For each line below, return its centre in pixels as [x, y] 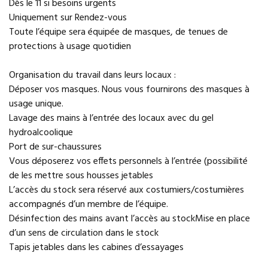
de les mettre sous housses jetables [81, 176]
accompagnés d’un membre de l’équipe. [89, 205]
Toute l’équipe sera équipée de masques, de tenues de [118, 32]
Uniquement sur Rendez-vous [68, 18]
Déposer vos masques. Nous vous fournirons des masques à [129, 90]
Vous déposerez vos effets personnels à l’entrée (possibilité [128, 162]
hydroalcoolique [41, 133]
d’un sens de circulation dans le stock [84, 233]
